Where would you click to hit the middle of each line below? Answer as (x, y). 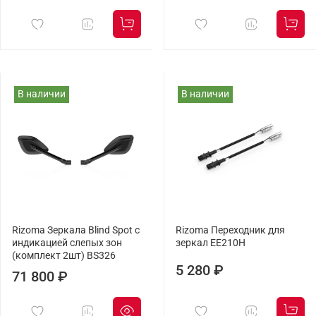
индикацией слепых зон (67, 243)
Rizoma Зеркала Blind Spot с (76, 231)
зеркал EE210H (211, 243)
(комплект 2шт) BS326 (64, 256)
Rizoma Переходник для (230, 231)
